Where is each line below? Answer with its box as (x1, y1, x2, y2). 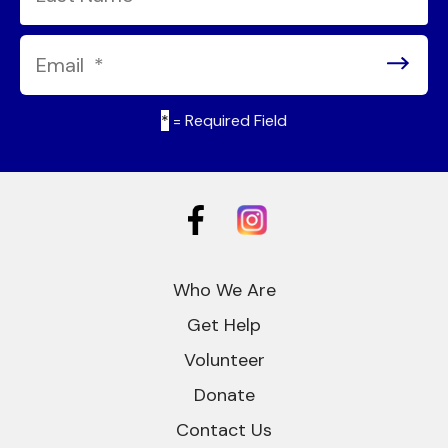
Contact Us (176, 417, 272, 442)
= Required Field (169, 109, 287, 131)
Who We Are (172, 277, 276, 302)
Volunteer (183, 347, 265, 372)
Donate (193, 382, 255, 407)
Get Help (187, 312, 261, 337)
